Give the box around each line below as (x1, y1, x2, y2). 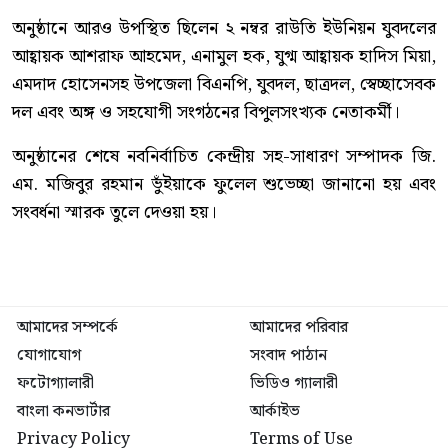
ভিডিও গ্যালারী (250, 371, 339, 397)
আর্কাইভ (250, 399, 301, 425)
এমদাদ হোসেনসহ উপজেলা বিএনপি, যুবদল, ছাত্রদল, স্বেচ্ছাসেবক (12, 70, 436, 100)
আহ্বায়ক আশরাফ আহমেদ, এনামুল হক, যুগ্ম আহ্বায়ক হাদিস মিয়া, (12, 42, 436, 72)
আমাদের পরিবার (250, 315, 349, 341)
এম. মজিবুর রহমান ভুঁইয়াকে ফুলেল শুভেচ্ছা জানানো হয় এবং (12, 170, 436, 200)
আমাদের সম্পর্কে (17, 315, 118, 341)
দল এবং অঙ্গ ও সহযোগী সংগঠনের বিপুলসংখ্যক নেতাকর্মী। (12, 98, 399, 128)
